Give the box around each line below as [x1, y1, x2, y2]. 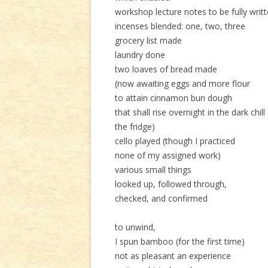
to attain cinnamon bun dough [115, 92, 232, 103]
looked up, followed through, [115, 178, 227, 190]
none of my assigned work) [115, 150, 221, 161]
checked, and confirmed [115, 193, 208, 204]
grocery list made [115, 35, 182, 46]
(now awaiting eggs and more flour [115, 78, 250, 89]
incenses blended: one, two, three [115, 20, 245, 32]
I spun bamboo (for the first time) [115, 236, 245, 247]
